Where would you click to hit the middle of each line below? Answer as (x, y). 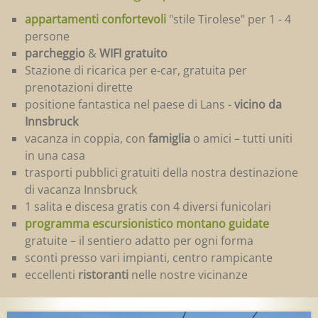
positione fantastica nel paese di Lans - (130, 105)
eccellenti (51, 275)
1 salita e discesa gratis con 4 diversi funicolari (148, 207)
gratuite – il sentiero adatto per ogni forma (139, 241)
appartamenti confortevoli (95, 20)
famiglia (169, 139)
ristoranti (103, 275)
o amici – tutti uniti (241, 139)
